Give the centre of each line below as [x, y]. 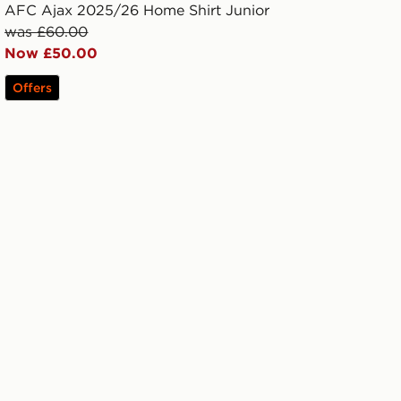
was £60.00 [47, 32]
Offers [33, 88]
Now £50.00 [51, 53]
